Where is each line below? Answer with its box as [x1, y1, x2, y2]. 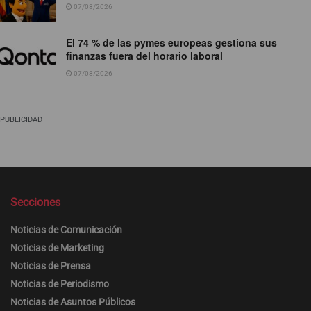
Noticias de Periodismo [10, 278, 109, 290]
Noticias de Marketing [10, 242, 104, 254]
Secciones [10, 196, 60, 210]
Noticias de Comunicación [10, 224, 122, 236]
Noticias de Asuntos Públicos [10, 296, 135, 308]
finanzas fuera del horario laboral [66, 49, 223, 63]
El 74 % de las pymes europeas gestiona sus [66, 35, 277, 50]
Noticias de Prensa [10, 260, 91, 272]
